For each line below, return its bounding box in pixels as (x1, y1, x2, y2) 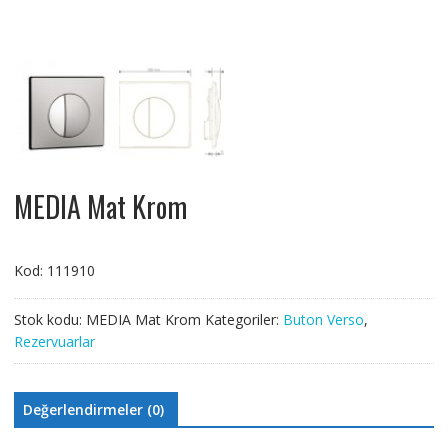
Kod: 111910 (13, 261, 95, 281)
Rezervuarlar (13, 332, 95, 352)
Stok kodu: (13, 310, 86, 330)
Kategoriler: (204, 310, 283, 330)
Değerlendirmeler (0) (22, 400, 164, 420)
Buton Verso (282, 310, 364, 330)
